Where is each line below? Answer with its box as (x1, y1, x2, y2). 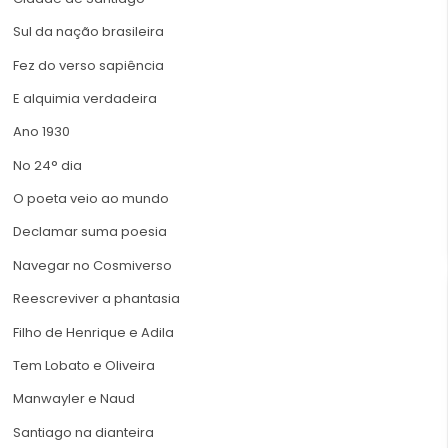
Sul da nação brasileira (13, 22, 164, 42)
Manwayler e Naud (13, 389, 135, 409)
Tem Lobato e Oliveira (13, 356, 155, 376)
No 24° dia (13, 155, 82, 175)
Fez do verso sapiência (13, 55, 164, 75)
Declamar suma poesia (13, 222, 167, 242)
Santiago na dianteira (13, 422, 154, 442)
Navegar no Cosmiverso (13, 255, 172, 275)
